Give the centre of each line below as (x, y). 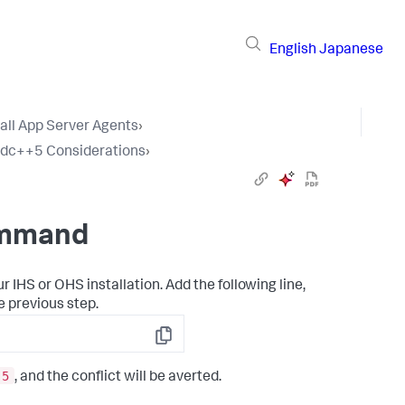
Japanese (351, 50)
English (293, 50)
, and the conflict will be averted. (118, 377)
